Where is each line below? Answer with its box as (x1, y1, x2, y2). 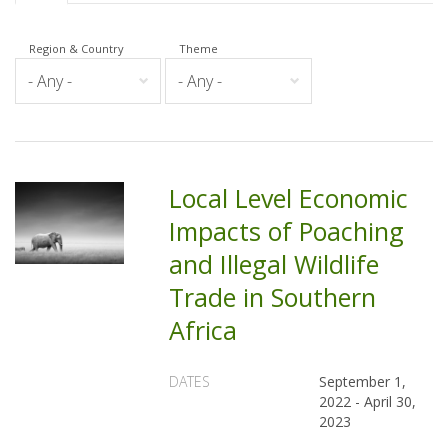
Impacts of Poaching (169, 214, 405, 248)
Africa (169, 313, 238, 347)
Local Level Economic (169, 181, 409, 215)
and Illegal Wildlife (169, 247, 380, 281)
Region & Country (29, 41, 124, 56)
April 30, (364, 392, 417, 411)
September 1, (319, 372, 407, 391)
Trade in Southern (169, 280, 377, 314)
